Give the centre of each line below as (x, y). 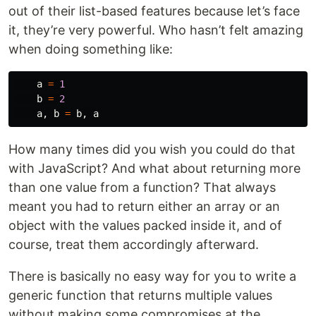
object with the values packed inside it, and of (145, 226)
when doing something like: (91, 49)
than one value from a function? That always (142, 188)
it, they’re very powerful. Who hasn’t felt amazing (156, 30)
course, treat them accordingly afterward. (134, 245)
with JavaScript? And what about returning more (154, 169)
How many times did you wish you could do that (152, 150)
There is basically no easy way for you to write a (152, 276)
